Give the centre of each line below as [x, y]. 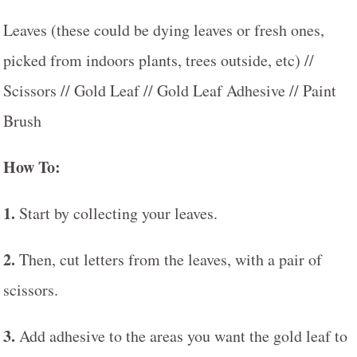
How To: [32, 167]
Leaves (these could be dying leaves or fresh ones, [164, 30]
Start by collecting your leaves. [116, 213]
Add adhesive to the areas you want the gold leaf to [181, 336]
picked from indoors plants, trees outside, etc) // [159, 60]
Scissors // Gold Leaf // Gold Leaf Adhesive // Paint [170, 90]
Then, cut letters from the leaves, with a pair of [169, 259]
